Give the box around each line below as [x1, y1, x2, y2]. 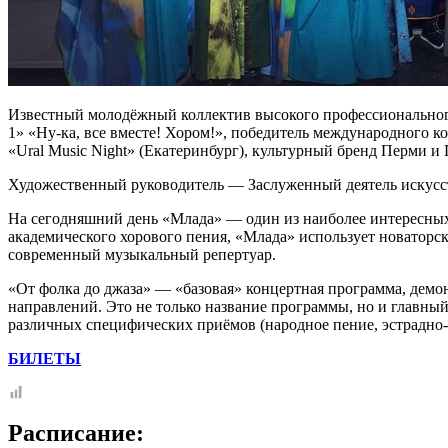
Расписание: [8, 419, 144, 446]
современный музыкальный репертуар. [8, 245, 276, 263]
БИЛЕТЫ [8, 349, 81, 367]
